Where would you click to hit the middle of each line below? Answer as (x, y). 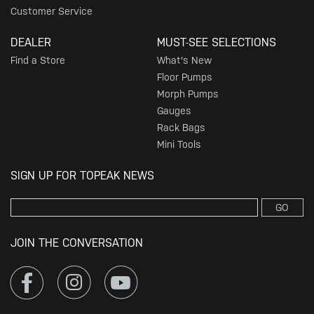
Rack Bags (181, 128)
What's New (184, 61)
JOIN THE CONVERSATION (77, 243)
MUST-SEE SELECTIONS (217, 43)
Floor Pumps (185, 77)
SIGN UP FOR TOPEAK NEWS (82, 176)
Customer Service (52, 12)
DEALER (31, 43)
